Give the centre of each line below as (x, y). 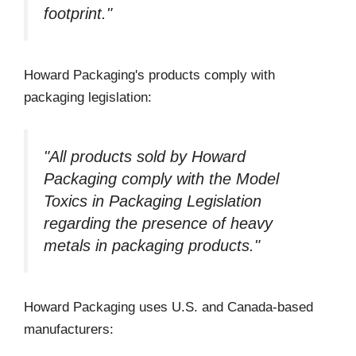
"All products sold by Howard (145, 156)
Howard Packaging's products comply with (149, 75)
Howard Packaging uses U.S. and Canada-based (168, 308)
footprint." (78, 13)
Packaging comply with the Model (161, 178)
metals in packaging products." (152, 245)
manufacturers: (69, 330)
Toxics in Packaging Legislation (153, 201)
